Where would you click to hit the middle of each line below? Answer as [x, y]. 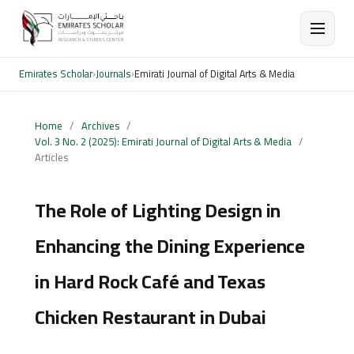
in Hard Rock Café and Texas [150, 281]
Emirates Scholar [56, 74]
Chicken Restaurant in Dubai [150, 317]
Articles [51, 157]
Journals [113, 74]
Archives [100, 125]
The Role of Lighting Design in [158, 210]
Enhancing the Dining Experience [170, 246]
